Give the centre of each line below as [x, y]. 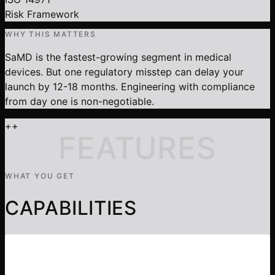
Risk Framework [42, 14]
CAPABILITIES [71, 208]
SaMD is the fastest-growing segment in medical [118, 57]
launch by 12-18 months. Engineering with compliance [130, 86]
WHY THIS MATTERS [51, 34]
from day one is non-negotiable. [79, 101]
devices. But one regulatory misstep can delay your [124, 72]
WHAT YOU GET [40, 176]
